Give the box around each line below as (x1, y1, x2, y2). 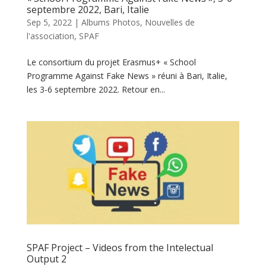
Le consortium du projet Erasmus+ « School (26, 56, 196, 68)
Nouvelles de (144, 17, 195, 28)
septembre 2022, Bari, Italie (26, 3, 149, 17)
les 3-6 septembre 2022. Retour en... (26, 84, 165, 96)
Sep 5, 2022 (26, 17, 72, 28)
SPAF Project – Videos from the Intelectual (26, 240, 213, 254)
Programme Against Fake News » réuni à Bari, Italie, (26, 70, 227, 82)
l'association (26, 30, 74, 42)
